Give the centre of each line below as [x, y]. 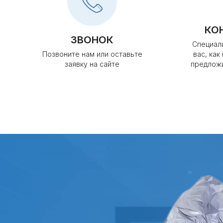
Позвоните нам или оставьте [92, 54]
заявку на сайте [92, 64]
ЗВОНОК [92, 40]
